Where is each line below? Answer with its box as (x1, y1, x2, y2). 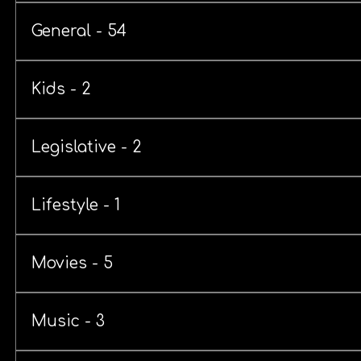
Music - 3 (31, 313, 106, 330)
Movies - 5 (31, 255, 114, 272)
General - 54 (31, 23, 127, 40)
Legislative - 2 (31, 139, 143, 156)
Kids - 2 (31, 81, 92, 98)
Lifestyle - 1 (31, 197, 121, 214)
